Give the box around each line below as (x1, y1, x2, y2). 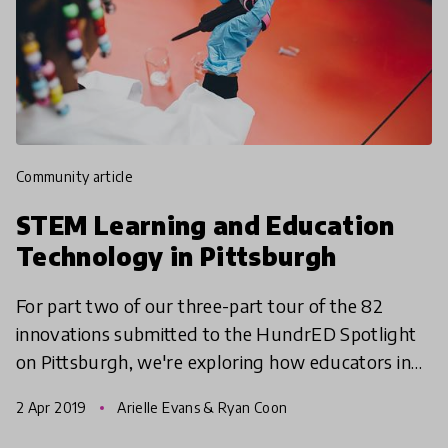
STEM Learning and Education (16, 210, 395, 241)
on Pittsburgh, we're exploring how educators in (16, 350, 411, 374)
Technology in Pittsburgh (16, 241, 337, 272)
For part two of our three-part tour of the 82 (16, 294, 384, 318)
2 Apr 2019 (16, 399, 90, 417)
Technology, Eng (16, 406, 155, 430)
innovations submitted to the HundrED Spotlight (16, 322, 417, 346)
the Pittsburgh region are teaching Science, (16, 378, 365, 402)
